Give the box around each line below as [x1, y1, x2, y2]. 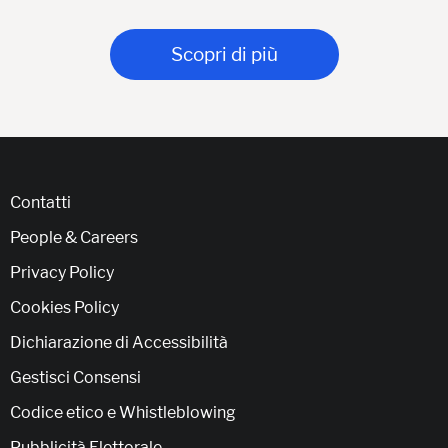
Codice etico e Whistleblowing [10, 403, 236, 423]
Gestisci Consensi [10, 368, 141, 388]
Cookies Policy [10, 298, 119, 318]
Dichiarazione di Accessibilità [10, 333, 228, 353]
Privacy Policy [10, 263, 114, 283]
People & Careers [10, 228, 138, 248]
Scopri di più [170, 43, 278, 67]
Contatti [10, 193, 71, 213]
